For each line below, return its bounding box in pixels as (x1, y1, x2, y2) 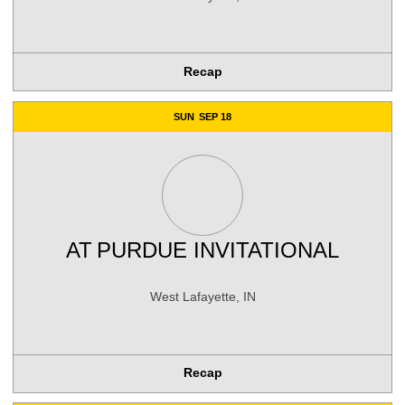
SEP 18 (199, 111, 232, 123)
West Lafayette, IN (149, 289, 256, 304)
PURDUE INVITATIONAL (97, 238, 340, 262)
